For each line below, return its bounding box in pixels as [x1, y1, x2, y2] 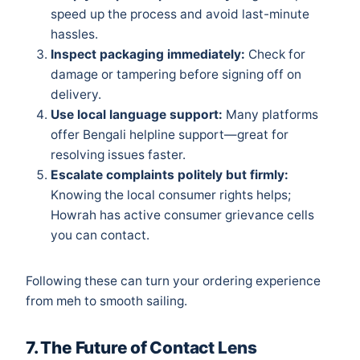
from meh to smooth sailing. [26, 293, 187, 309]
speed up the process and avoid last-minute [51, 6, 309, 22]
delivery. [51, 87, 101, 103]
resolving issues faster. [51, 147, 186, 163]
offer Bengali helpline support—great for [51, 127, 288, 143]
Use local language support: [51, 107, 223, 123]
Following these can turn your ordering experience [26, 273, 321, 289]
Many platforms [223, 107, 318, 123]
